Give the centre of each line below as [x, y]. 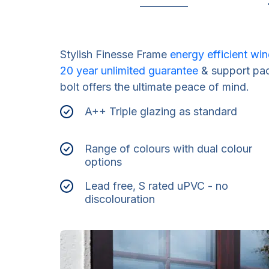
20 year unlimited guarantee [129, 71]
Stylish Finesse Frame [115, 54]
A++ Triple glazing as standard [161, 111]
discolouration [120, 199]
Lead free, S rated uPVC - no [156, 186]
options [103, 162]
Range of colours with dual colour [168, 149]
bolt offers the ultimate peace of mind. [155, 87]
